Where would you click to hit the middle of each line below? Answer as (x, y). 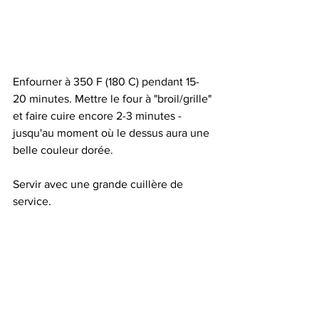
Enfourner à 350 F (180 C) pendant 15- (106, 82)
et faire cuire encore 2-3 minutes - (99, 116)
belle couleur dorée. (63, 150)
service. (32, 201)
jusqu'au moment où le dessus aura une (113, 133)
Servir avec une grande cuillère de (99, 184)
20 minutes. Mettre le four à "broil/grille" (114, 99)
